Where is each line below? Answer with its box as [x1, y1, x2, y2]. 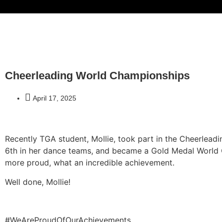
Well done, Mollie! [5, 176, 70, 187]
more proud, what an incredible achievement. [5, 158, 174, 168]
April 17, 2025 [33, 94, 76, 103]
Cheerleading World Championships [5, 69, 190, 82]
